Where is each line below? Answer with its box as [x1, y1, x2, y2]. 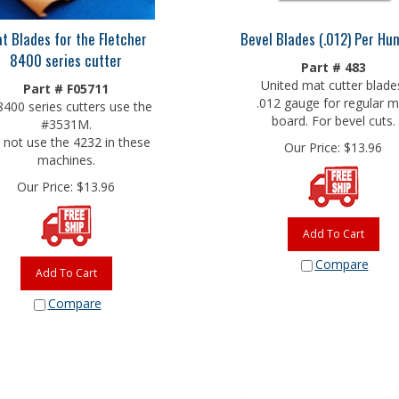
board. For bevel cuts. [271, 108, 395, 125]
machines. [37, 147, 95, 164]
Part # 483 [300, 54, 366, 71]
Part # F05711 [23, 76, 109, 93]
